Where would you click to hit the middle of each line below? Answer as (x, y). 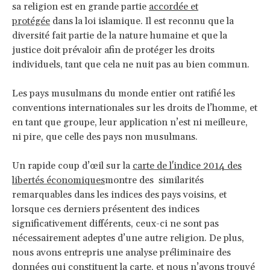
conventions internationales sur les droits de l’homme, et (135, 108)
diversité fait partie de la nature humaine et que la (120, 35)
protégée (31, 21)
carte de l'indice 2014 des (187, 165)
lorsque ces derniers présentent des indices (106, 209)
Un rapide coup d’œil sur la (72, 165)
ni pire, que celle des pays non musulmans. (105, 137)
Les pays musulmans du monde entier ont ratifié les (124, 93)
